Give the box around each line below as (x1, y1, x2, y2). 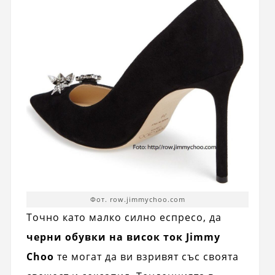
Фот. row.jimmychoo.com (90, 195, 185, 204)
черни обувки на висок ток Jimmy (26, 230, 220, 244)
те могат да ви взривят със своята (53, 250, 239, 264)
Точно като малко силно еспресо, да (26, 211, 222, 225)
